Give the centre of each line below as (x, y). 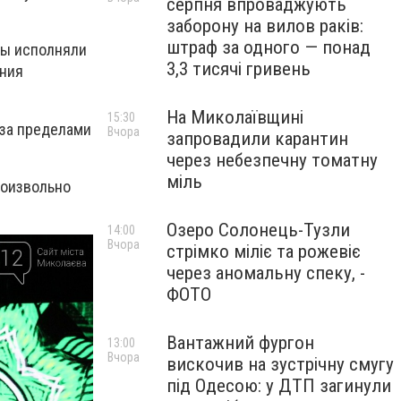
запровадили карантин (257, 139)
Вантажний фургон (240, 343)
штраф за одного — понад (269, 47)
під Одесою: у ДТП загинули (279, 386)
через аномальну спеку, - (266, 273)
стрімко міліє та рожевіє (264, 252)
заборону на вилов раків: (265, 26)
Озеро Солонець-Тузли (258, 230)
